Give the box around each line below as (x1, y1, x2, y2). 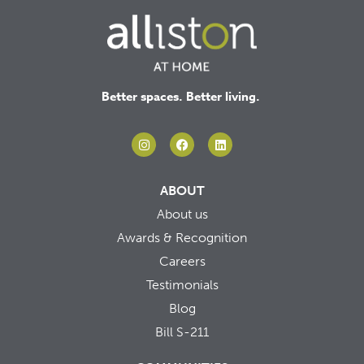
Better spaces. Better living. (101, 87, 263, 105)
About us (156, 206, 208, 223)
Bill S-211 (155, 324, 209, 340)
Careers (158, 253, 206, 270)
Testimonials (145, 277, 219, 293)
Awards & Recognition (117, 230, 247, 246)
